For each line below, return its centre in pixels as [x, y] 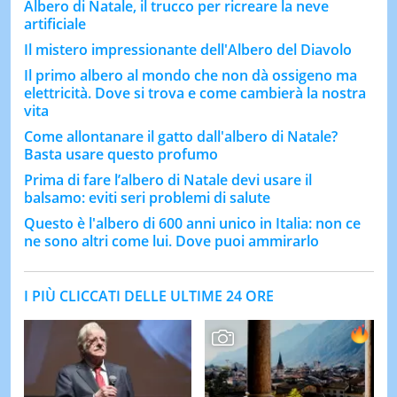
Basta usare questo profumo [121, 154]
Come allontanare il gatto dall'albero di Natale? [180, 136]
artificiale [54, 23]
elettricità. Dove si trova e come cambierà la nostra [195, 93]
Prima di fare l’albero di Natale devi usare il [167, 179]
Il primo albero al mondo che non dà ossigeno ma [190, 75]
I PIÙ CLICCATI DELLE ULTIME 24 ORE [148, 296]
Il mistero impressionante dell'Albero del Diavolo [187, 49]
